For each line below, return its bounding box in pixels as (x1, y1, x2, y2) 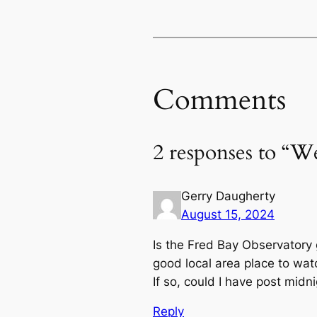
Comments (153, 81, 286, 120)
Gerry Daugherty (181, 188, 275, 203)
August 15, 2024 (181, 207, 275, 221)
